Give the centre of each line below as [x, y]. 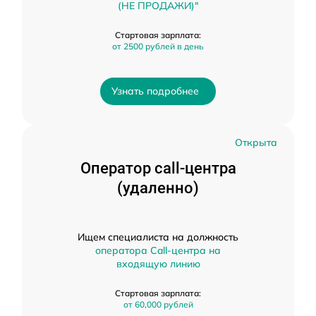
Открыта [256, 142]
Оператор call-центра [158, 168]
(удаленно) [158, 188]
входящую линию [158, 264]
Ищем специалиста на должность [158, 237]
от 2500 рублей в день [158, 46]
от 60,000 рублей [158, 304]
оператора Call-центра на [158, 250]
